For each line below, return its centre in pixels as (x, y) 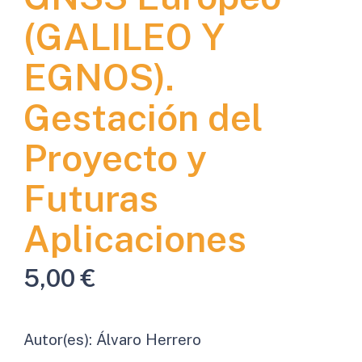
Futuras (90, 198)
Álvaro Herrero (148, 339)
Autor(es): (59, 339)
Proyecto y (115, 158)
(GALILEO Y (123, 36)
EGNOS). (99, 77)
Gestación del (143, 117)
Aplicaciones (135, 238)
